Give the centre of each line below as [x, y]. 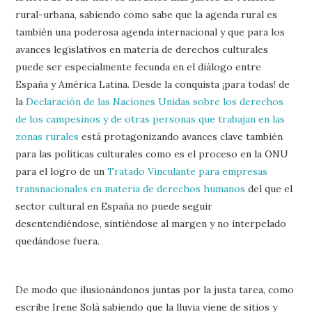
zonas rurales [47, 136]
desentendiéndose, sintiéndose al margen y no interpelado [151, 223]
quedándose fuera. [58, 241]
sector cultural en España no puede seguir [114, 206]
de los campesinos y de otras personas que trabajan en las [150, 119]
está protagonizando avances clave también [181, 136]
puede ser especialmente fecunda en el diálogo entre [139, 67]
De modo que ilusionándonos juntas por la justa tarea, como [155, 289]
